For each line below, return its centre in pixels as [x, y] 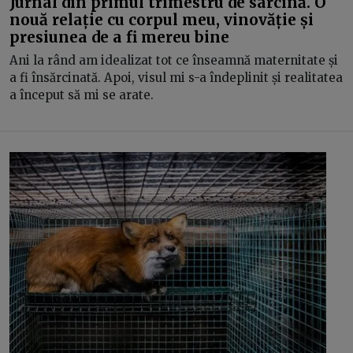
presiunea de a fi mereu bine [119, 37]
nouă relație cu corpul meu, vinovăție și [162, 19]
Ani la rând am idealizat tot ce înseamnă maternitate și [174, 60]
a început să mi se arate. [82, 95]
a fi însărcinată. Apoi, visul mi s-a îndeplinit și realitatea [176, 78]
